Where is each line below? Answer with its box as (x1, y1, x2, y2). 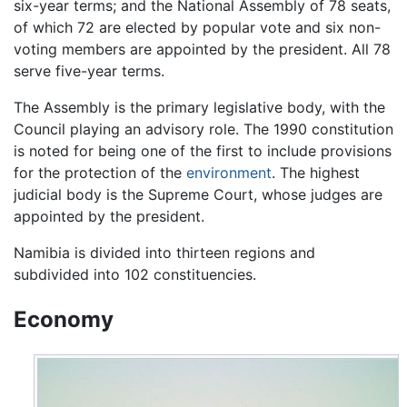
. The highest (272, 163, 360, 182)
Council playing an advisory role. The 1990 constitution (14, 119, 393, 138)
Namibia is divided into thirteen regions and (14, 243, 315, 262)
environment (186, 163, 272, 182)
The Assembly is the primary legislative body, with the (14, 97, 385, 116)
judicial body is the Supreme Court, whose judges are (14, 184, 382, 203)
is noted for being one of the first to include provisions (14, 141, 392, 160)
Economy (14, 305, 114, 333)
